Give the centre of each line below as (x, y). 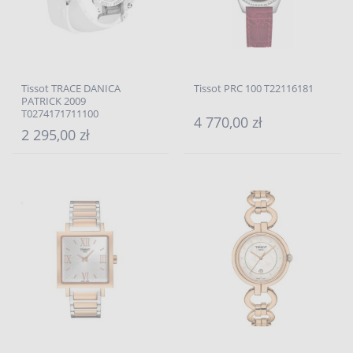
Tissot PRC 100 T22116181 (254, 88)
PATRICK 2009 (54, 101)
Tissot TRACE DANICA (71, 88)
